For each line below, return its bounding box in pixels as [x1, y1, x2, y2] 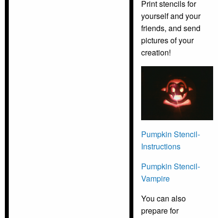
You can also [141, 192, 186, 204]
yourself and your [141, 10, 200, 21]
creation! [141, 46, 171, 58]
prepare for [141, 204, 179, 216]
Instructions [141, 140, 181, 152]
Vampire [141, 172, 170, 184]
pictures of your [141, 34, 194, 46]
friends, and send [141, 22, 200, 34]
